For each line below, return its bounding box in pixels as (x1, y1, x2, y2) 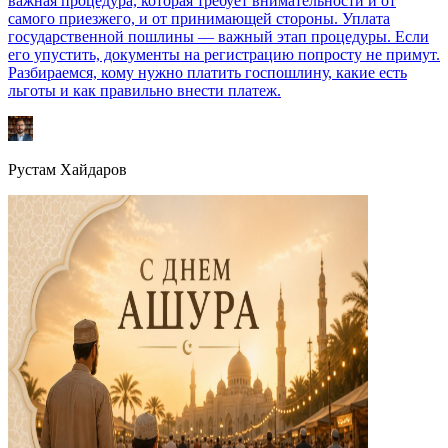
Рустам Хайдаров (8, 161, 127, 179)
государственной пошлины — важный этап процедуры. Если (8, 28, 429, 46)
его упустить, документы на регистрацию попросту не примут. (8, 46, 440, 64)
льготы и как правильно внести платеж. (8, 82, 281, 100)
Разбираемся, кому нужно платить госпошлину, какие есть (8, 64, 407, 82)
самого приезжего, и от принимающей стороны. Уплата (8, 10, 390, 28)
